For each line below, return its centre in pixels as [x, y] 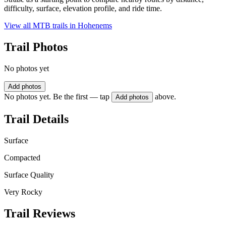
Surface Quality [29, 175]
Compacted [22, 157]
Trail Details [36, 119]
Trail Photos [36, 47]
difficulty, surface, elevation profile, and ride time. [83, 9]
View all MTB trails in [41, 26]
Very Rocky [23, 192]
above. [165, 97]
